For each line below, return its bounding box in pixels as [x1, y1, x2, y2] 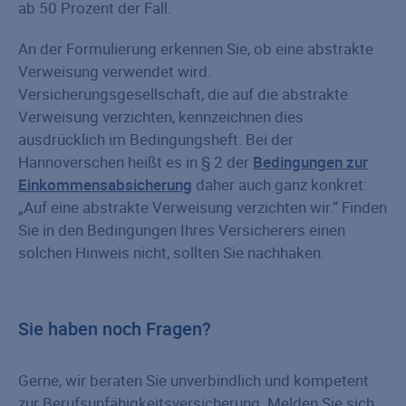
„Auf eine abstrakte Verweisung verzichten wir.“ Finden [18, 197, 387, 217]
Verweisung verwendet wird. [18, 61, 211, 82]
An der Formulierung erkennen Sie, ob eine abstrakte [18, 38, 373, 59]
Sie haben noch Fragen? [18, 316, 211, 341]
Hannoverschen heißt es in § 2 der [18, 151, 253, 172]
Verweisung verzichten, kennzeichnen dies [18, 106, 304, 127]
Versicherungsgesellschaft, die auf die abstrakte [18, 83, 348, 104]
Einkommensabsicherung [18, 174, 192, 195]
